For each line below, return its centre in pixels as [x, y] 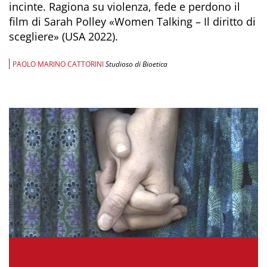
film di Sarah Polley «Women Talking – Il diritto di [132, 21]
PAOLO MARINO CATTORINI [58, 64]
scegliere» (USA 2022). [63, 36]
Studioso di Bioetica [136, 64]
